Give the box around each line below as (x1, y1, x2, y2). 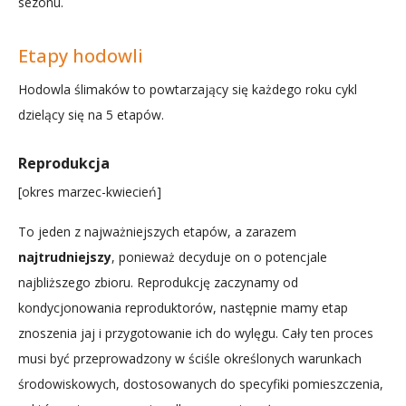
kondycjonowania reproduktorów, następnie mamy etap (18, 298, 348, 316)
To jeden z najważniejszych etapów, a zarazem (18, 222, 296, 240)
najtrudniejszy (18, 247, 111, 266)
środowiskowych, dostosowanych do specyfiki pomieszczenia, (18, 374, 383, 392)
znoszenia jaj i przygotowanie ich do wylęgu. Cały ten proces (18, 324, 373, 342)
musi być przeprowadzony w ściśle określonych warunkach (18, 349, 362, 367)
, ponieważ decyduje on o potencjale (111, 247, 327, 266)
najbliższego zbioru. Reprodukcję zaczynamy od (18, 273, 298, 291)
